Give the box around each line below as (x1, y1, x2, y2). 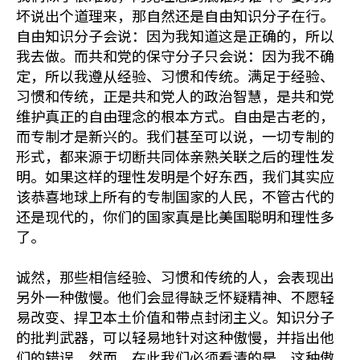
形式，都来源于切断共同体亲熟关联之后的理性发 (16, 145, 334, 166)
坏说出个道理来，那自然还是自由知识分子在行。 (16, 5, 334, 26)
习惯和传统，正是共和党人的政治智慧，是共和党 (16, 85, 334, 106)
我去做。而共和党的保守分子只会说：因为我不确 (16, 45, 334, 66)
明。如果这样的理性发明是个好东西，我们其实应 (16, 166, 334, 186)
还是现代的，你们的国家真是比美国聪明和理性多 (16, 206, 334, 227)
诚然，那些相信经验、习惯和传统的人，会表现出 (16, 266, 334, 287)
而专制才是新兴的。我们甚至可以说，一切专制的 (16, 125, 334, 146)
